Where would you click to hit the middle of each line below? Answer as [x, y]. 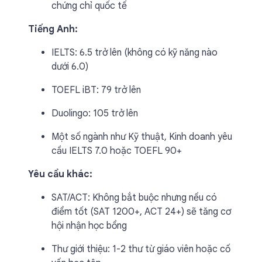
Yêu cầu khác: [60, 174]
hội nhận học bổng [89, 226]
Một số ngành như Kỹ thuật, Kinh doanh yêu [142, 137]
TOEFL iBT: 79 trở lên [96, 90]
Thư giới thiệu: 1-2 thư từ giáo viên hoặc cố [141, 249]
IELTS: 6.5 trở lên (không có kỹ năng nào [135, 53]
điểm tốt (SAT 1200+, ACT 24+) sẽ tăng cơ [141, 212]
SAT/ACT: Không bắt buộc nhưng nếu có [134, 198]
